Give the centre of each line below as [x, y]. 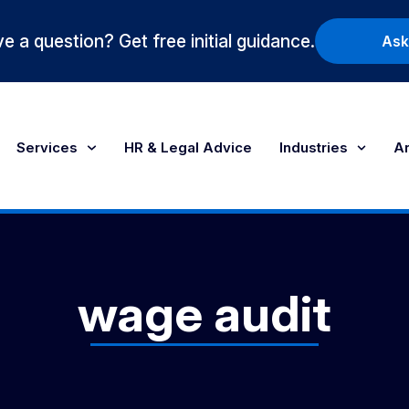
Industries [313, 147]
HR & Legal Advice [188, 147]
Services [47, 147]
